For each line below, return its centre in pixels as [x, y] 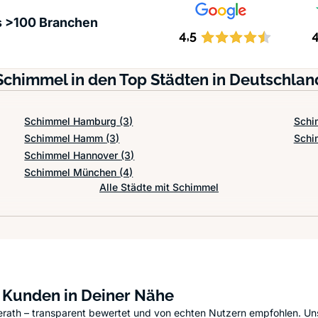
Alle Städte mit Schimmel [159, 187]
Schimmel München [72, 172]
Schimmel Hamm [65, 138]
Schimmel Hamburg [72, 121]
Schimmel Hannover [73, 155]
